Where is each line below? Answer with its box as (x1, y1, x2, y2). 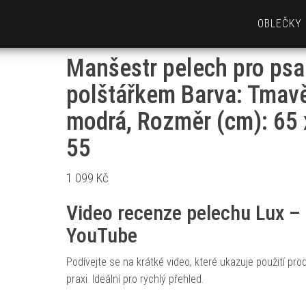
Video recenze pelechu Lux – (66, 201, 301, 225)
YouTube (66, 223, 137, 247)
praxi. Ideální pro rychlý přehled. (66, 273, 204, 286)
